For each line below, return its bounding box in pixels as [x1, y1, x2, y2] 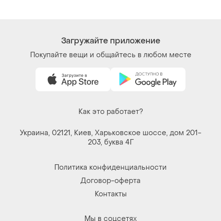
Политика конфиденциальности [54, 162, 167, 172]
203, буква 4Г [87, 137, 134, 147]
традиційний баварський [7, 3, 95, 13]
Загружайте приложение [61, 35, 160, 46]
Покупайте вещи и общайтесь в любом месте [30, 50, 191, 60]
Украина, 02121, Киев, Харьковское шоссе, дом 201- [20, 128, 201, 138]
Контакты [94, 189, 127, 199]
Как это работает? [78, 107, 143, 116]
